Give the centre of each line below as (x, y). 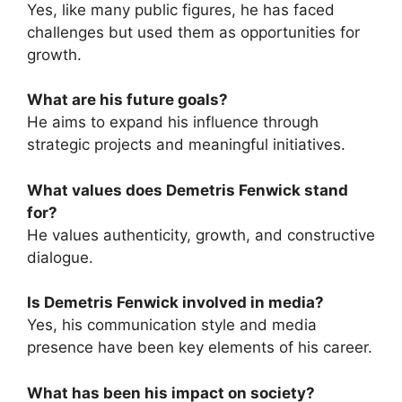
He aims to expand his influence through (173, 122)
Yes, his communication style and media (172, 325)
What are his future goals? (127, 100)
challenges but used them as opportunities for (193, 32)
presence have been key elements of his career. (200, 348)
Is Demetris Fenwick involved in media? (175, 303)
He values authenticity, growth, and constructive (201, 235)
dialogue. (60, 257)
